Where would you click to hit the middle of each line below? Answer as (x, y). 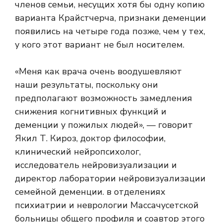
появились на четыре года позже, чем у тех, (110, 31)
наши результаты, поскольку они (86, 85)
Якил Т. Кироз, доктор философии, (90, 139)
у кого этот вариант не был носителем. (100, 45)
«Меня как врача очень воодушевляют (98, 72)
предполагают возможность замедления (104, 98)
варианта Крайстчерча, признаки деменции (111, 18)
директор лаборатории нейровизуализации (110, 179)
